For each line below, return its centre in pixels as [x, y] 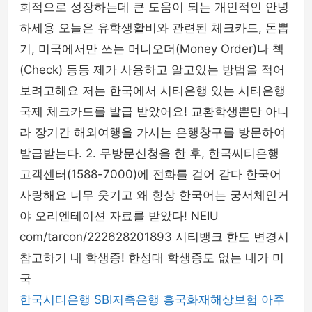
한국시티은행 [55, 299]
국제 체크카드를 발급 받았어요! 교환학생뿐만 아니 [154, 111]
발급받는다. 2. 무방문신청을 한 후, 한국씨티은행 [149, 153]
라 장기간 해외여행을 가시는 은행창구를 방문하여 [153, 132]
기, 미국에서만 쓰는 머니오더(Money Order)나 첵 [152, 49]
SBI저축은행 [127, 299]
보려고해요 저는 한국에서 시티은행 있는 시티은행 [153, 91]
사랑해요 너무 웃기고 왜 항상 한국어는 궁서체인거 [154, 195]
